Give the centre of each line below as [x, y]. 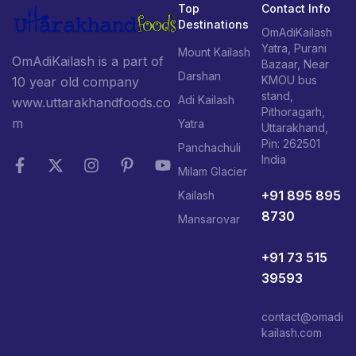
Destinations [213, 24]
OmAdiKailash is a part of [88, 61]
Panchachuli [209, 147]
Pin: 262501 [290, 143]
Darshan [199, 75]
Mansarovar [209, 219]
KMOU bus [289, 79]
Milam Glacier [213, 171]
